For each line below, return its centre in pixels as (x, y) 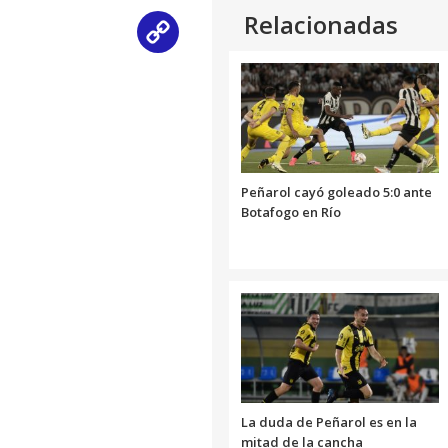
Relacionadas (321, 25)
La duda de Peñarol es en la (329, 422)
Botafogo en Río (291, 212)
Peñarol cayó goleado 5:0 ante (336, 192)
